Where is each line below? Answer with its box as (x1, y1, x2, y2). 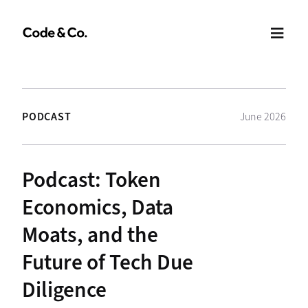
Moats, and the (22, 221, 158, 250)
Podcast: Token (22, 166, 161, 195)
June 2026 (240, 109, 286, 124)
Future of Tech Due (22, 248, 193, 277)
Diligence (22, 276, 107, 305)
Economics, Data (22, 193, 173, 222)
